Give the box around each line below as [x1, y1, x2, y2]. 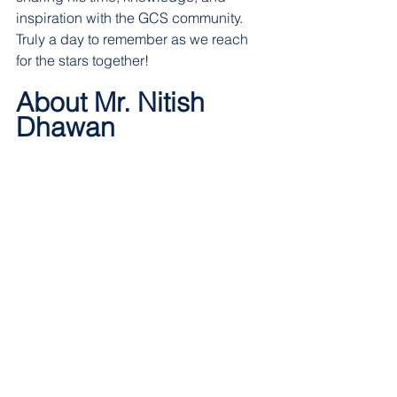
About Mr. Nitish [16, 86, 212, 119]
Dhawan [16, 111, 115, 144]
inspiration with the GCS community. [16, 9, 246, 27]
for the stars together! [16, 51, 156, 69]
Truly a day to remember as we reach [16, 30, 252, 48]
